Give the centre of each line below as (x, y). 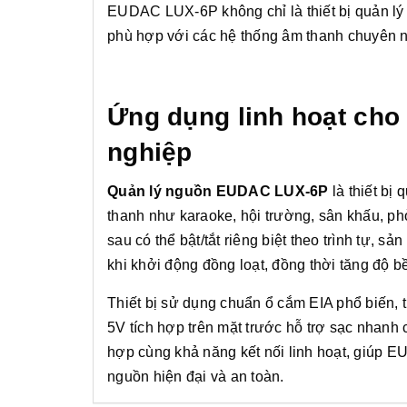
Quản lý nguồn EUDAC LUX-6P (218, 192)
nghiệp (150, 153)
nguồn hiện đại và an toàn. (196, 377)
